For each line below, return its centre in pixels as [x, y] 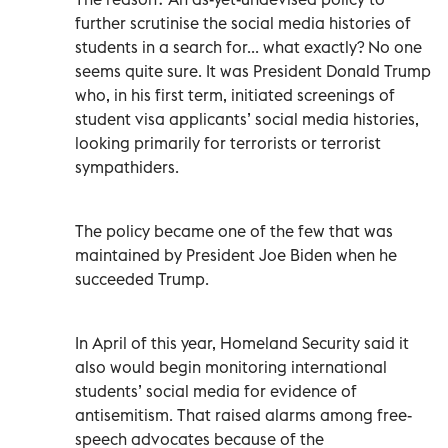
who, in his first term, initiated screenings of [235, 94]
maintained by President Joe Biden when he [236, 254]
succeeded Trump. [142, 278]
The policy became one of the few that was [234, 230]
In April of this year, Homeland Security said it [242, 342]
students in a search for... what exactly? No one [248, 46]
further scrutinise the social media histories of [243, 22]
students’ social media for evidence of [216, 390]
